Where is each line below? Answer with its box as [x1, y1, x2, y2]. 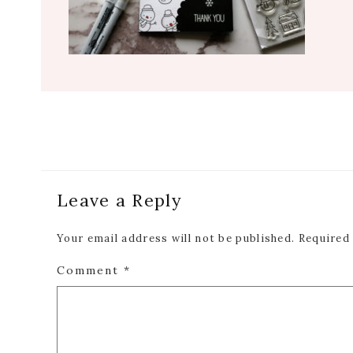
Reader [40, 172, 94, 190]
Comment [57, 263, 124, 277]
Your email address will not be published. [57, 232, 295, 245]
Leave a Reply [57, 189, 182, 211]
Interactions [40, 195, 136, 213]
